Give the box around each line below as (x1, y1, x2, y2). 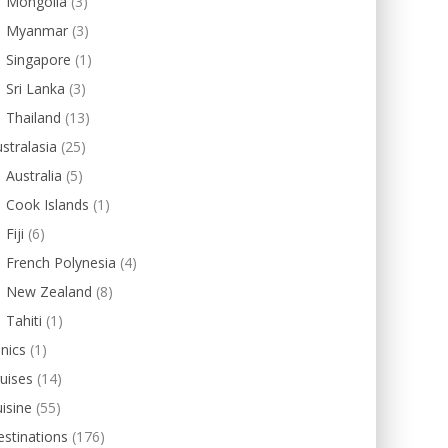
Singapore (6, 50, 71, 69)
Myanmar (6, 21, 68, 40)
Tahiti (6, 311, 42, 330)
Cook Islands (6, 195, 89, 214)
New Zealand (6, 282, 92, 301)
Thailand (6, 108, 61, 127)
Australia (6, 166, 62, 185)
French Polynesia (6, 253, 116, 272)
